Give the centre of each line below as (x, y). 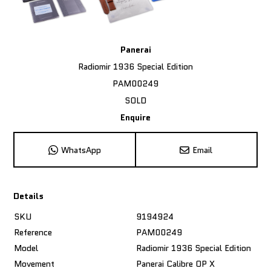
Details (29, 196)
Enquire (135, 118)
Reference (33, 233)
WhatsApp (81, 150)
